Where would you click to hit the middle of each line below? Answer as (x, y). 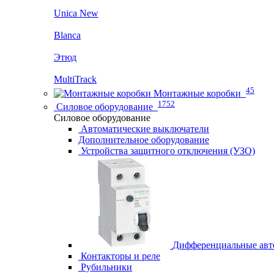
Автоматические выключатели (145, 128)
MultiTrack (75, 80)
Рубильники (106, 267)
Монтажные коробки (197, 93)
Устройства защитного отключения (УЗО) (168, 150)
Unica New (76, 13)
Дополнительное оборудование (144, 139)
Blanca (67, 35)
